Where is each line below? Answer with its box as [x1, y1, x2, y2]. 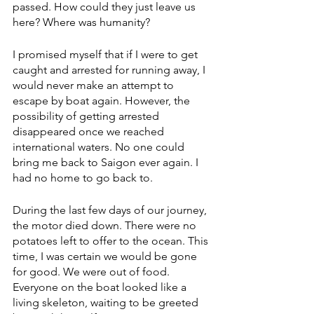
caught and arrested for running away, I [13, 63, 208, 77]
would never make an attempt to [13, 78, 177, 93]
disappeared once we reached [13, 125, 167, 139]
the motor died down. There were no [13, 219, 199, 233]
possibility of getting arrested [13, 109, 162, 123]
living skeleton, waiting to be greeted [13, 296, 201, 310]
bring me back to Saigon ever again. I [13, 156, 201, 170]
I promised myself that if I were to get [13, 48, 200, 62]
